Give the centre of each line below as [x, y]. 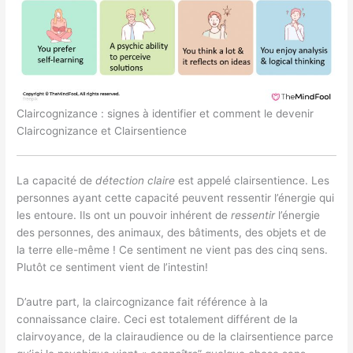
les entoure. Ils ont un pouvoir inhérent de [124, 216]
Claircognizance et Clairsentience [102, 131]
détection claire [136, 181]
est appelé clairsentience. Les [253, 181]
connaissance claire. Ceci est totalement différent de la [158, 320]
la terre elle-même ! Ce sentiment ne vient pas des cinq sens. [173, 250]
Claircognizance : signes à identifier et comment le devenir [165, 114]
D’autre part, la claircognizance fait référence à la [143, 302]
